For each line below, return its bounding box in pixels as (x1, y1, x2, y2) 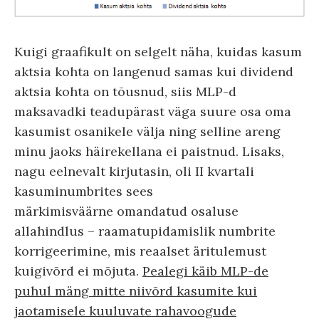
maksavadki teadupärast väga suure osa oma (14, 103, 291, 120)
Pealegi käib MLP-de (142, 262, 268, 279)
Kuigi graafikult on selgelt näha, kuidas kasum (14, 43, 302, 60)
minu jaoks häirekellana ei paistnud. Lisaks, (14, 142, 284, 159)
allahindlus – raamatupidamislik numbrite (14, 222, 276, 239)
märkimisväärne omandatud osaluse (14, 202, 239, 219)
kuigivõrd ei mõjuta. (14, 262, 142, 279)
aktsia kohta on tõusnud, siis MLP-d (14, 83, 236, 100)
